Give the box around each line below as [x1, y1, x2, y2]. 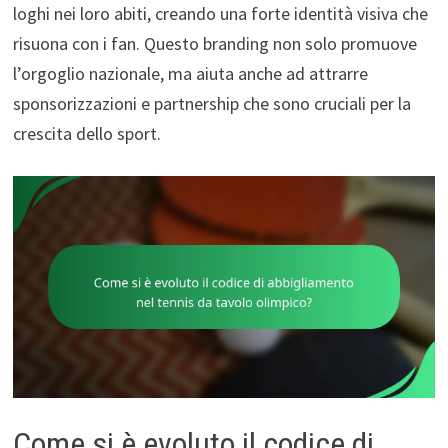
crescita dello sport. [12, 122, 161, 146]
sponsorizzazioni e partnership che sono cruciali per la [12, 92, 411, 116]
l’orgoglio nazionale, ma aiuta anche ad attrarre [12, 62, 368, 86]
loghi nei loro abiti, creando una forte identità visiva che [12, 2, 428, 26]
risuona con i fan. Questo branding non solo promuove [12, 32, 417, 56]
